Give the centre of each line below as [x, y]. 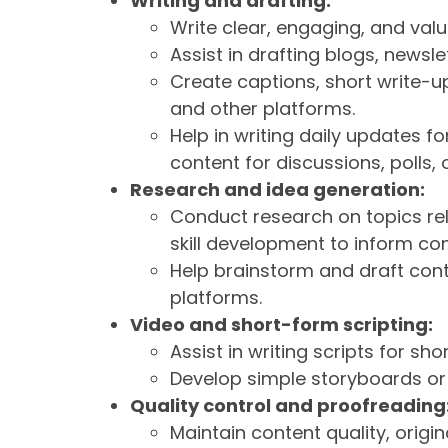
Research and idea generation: [277, 190]
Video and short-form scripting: [281, 325]
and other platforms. [262, 109]
